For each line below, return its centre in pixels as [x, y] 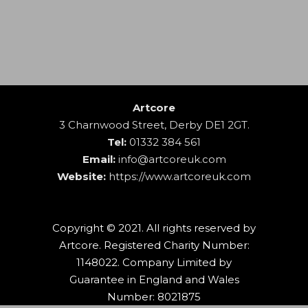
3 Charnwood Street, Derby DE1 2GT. [154, 125]
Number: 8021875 [154, 297]
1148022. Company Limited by [154, 262]
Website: [81, 176]
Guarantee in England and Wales [154, 279]
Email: [99, 159]
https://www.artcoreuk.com [180, 176]
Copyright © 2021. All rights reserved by [154, 228]
